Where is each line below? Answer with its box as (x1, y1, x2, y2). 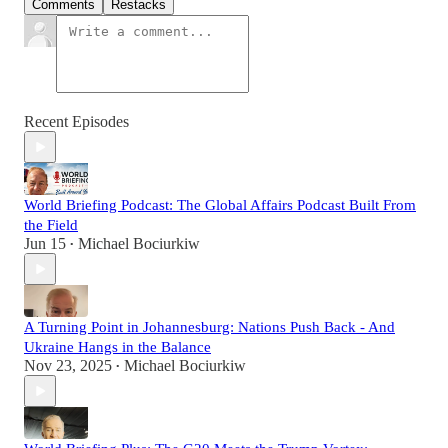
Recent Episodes (24, 113, 129, 131)
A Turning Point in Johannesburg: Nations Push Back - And (24, 319, 395, 336)
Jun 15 (24, 235, 66, 253)
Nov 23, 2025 (24, 357, 112, 375)
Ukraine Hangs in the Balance (24, 339, 211, 356)
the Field (24, 217, 78, 234)
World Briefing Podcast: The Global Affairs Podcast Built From (24, 197, 416, 214)
